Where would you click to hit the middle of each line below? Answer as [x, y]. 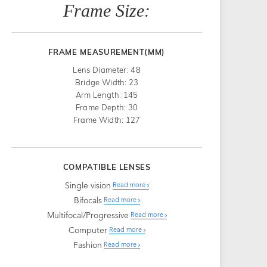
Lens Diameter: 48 [107, 69]
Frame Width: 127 [107, 119]
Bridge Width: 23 [107, 82]
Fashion [88, 245]
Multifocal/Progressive [88, 215]
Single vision [88, 186]
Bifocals [88, 201]
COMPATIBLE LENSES [107, 167]
